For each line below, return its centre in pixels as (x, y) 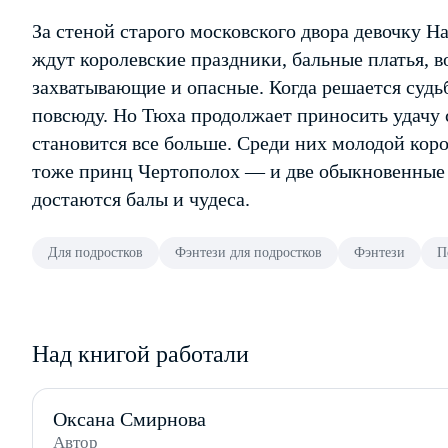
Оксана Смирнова (129, 419)
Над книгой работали (140, 354)
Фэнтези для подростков (248, 252)
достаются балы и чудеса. (141, 199)
